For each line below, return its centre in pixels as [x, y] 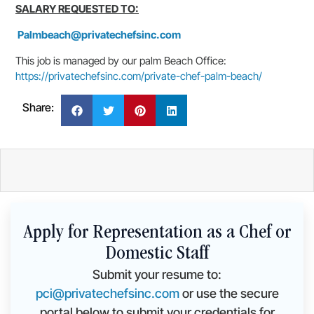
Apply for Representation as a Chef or [157, 233]
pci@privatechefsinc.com [107, 293]
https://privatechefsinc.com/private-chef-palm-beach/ [139, 76]
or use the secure [229, 293]
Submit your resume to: [157, 274]
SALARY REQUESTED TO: [77, 9]
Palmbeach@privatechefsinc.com [99, 35]
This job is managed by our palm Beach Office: [121, 61]
